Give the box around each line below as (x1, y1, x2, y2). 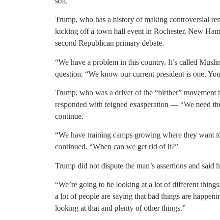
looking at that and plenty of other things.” (55, 204, 186, 213)
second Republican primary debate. (55, 39, 164, 48)
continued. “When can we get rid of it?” (55, 142, 178, 151)
